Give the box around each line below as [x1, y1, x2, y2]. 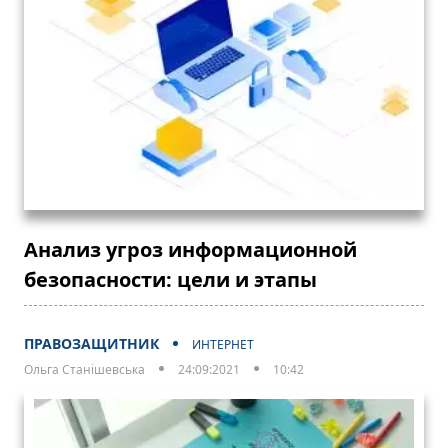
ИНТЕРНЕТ [192, 335, 254, 353]
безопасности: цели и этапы [24, 265, 317, 293]
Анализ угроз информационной [24, 235, 357, 263]
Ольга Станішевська [24, 360, 145, 378]
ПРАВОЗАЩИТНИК [24, 333, 159, 353]
